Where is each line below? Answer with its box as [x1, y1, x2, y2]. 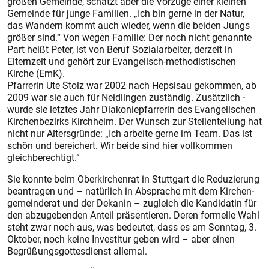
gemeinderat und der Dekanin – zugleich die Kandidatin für [7, 196, 256, 210]
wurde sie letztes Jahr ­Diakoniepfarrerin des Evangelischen [7, 103, 256, 116]
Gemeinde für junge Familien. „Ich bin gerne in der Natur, [7, 7, 244, 20]
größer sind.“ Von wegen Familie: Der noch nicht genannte [7, 31, 252, 44]
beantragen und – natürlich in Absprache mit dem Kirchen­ [7, 184, 254, 198]
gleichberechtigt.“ [7, 151, 80, 164]
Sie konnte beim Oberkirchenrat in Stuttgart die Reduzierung [7, 172, 259, 186]
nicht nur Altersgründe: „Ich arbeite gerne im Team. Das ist [7, 127, 252, 140]
